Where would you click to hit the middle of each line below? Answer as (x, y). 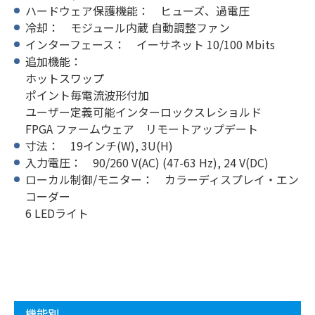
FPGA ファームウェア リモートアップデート (142, 129)
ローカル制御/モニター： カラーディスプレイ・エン (162, 179)
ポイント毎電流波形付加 (87, 95)
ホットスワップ (65, 78)
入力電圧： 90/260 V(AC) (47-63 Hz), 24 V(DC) (147, 162)
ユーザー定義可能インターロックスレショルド (143, 112)
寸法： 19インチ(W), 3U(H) (99, 146)
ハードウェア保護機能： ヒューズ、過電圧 (137, 11)
